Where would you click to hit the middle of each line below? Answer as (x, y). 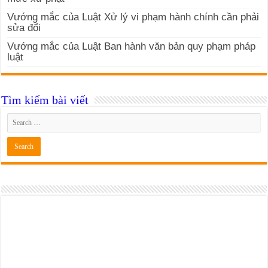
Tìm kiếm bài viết (45, 100)
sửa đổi (24, 28)
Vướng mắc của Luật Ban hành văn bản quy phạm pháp (132, 46)
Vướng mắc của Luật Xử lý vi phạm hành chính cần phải (133, 17)
